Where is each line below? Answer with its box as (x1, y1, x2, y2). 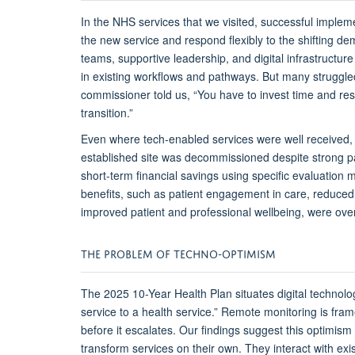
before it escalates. (81, 322, 176, 338)
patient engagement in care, (169, 185, 313, 202)
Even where (81, 131, 143, 147)
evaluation (289, 167, 347, 184)
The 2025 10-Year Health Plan (81, 285, 235, 302)
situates (235, 285, 274, 302)
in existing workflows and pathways (81, 68, 256, 85)
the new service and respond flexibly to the (81, 32, 298, 48)
